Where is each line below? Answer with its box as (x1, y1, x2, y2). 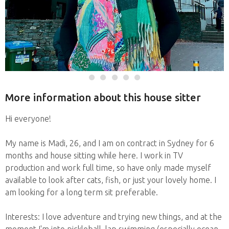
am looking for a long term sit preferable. (5, 187, 158, 197)
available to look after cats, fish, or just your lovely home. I (5, 175, 216, 185)
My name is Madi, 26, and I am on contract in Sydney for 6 (5, 138, 214, 148)
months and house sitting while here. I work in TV (5, 150, 183, 160)
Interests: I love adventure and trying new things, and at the (5, 212, 222, 221)
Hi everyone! (5, 113, 51, 123)
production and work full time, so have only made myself (5, 163, 211, 172)
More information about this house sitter (5, 91, 201, 104)
